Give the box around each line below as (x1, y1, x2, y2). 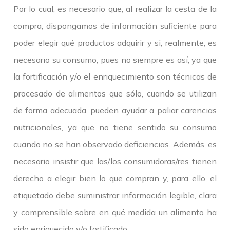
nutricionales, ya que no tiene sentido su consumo (13, 122, 217, 133)
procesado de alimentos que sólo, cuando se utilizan (13, 88, 217, 99)
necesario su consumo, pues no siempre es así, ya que (13, 54, 217, 65)
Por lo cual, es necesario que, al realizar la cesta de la (13, 4, 217, 14)
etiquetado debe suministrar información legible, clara (13, 190, 217, 201)
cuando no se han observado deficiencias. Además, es (13, 139, 217, 150)
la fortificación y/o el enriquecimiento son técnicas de (13, 71, 217, 82)
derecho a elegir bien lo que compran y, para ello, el (13, 173, 217, 184)
